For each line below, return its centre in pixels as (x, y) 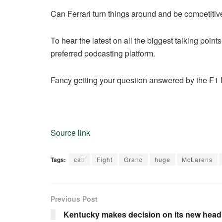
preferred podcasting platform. (103, 53)
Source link (70, 133)
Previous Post (74, 199)
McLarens (197, 159)
